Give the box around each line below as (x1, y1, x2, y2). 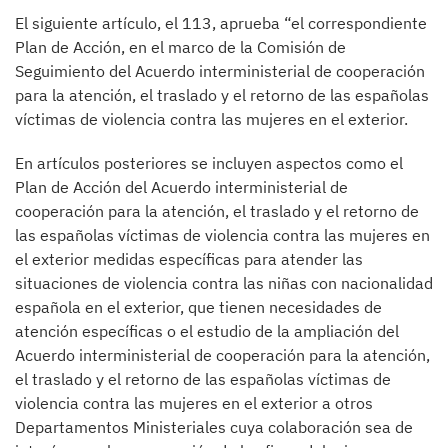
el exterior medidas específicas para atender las (15, 249, 363, 270)
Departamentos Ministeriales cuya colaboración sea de (15, 417, 413, 438)
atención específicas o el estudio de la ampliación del (15, 321, 399, 342)
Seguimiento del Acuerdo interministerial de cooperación (15, 61, 425, 82)
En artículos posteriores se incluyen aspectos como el (15, 153, 403, 174)
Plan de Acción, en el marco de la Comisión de (15, 37, 346, 58)
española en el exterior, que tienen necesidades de (15, 297, 382, 318)
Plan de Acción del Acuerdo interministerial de (15, 177, 348, 198)
